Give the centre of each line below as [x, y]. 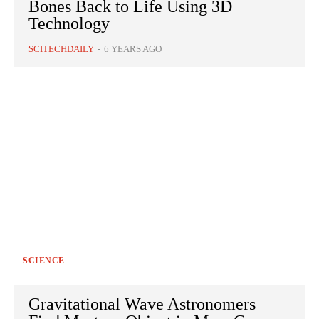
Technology [69, 24]
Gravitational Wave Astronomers [142, 304]
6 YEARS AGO [133, 49]
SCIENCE [44, 261]
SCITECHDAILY [61, 49]
